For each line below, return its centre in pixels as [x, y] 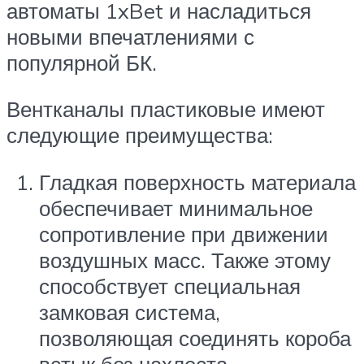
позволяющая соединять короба [195, 338]
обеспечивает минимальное [176, 208]
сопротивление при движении [184, 234]
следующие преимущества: [140, 135]
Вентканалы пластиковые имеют [166, 109]
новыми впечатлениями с [130, 36]
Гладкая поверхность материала [197, 182]
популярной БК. [82, 62]
